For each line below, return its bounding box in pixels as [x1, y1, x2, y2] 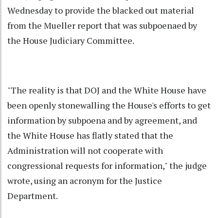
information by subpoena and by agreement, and [7, 114, 197, 127]
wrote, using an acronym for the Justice [7, 175, 162, 187]
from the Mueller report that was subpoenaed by [7, 19, 197, 32]
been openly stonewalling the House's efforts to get [7, 99, 211, 111]
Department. [7, 190, 58, 202]
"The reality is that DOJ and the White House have [7, 84, 206, 96]
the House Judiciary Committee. [7, 35, 134, 47]
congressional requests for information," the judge [7, 160, 207, 172]
